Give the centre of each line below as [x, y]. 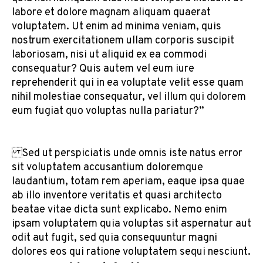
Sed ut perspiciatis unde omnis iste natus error [127, 154]
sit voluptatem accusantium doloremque [107, 168]
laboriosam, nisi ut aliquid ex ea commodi [109, 55]
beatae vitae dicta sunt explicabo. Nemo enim [119, 210]
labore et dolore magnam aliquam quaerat [111, 13]
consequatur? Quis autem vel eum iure [103, 69]
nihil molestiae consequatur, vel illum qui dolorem [129, 97]
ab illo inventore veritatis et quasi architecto [117, 196]
